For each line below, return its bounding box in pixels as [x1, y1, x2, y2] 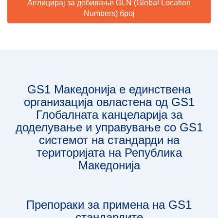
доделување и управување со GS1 [15, 121, 203, 134]
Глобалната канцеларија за [36, 108, 182, 121]
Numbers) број [83, 9, 135, 18]
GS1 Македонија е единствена [27, 83, 191, 96]
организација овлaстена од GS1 [23, 95, 195, 109]
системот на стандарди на [38, 133, 180, 146]
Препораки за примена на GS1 [26, 198, 192, 211]
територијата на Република [36, 146, 182, 159]
